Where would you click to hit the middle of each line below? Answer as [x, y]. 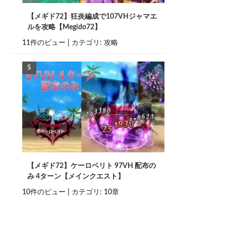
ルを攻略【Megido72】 [64, 27]
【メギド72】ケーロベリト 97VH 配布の [91, 166]
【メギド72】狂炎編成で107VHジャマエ [92, 17]
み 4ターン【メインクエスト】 [76, 177]
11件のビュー [44, 43]
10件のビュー [44, 192]
